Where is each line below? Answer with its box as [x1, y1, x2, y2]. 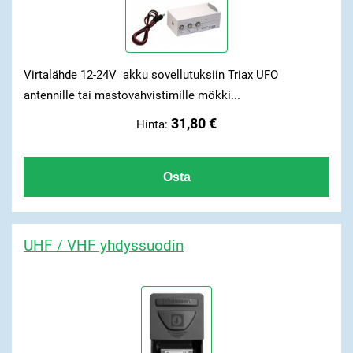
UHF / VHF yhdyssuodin [23, 236, 184, 255]
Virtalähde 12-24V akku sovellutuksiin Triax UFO [23, 68, 278, 83]
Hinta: [136, 117, 171, 132]
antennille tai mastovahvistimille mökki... [23, 88, 240, 103]
